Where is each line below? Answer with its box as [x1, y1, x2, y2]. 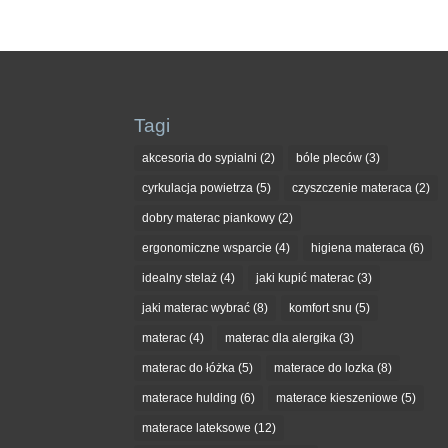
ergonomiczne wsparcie [142, 240, 273, 255]
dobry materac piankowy [142, 210, 276, 225]
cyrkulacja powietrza [142, 180, 254, 195]
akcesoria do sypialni [142, 150, 258, 165]
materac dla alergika [225, 330, 337, 345]
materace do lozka [274, 360, 375, 375]
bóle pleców [296, 150, 363, 165]
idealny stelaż [142, 270, 218, 285]
